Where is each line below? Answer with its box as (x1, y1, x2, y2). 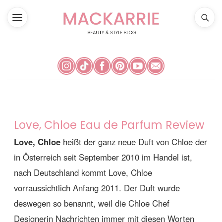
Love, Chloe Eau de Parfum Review (14, 117, 204, 133)
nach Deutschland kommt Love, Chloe (14, 166, 152, 179)
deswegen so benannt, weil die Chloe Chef (14, 197, 169, 210)
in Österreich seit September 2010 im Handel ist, (14, 151, 192, 164)
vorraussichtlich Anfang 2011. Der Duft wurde (14, 182, 180, 194)
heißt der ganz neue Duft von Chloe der (60, 136, 207, 148)
